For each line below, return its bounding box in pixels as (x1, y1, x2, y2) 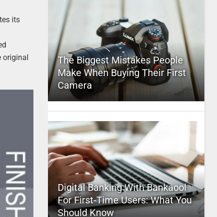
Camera (57, 79, 92, 91)
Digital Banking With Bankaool (57, 182, 186, 193)
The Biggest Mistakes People (57, 54, 183, 66)
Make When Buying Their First (57, 67, 186, 78)
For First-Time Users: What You (57, 194, 192, 206)
